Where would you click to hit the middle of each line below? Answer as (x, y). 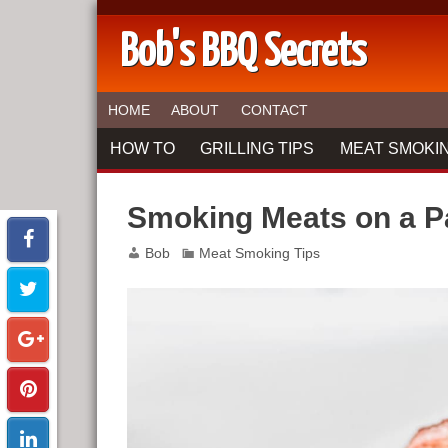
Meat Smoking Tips (260, 253)
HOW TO (142, 148)
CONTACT (275, 110)
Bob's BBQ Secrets (242, 54)
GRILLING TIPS (257, 148)
